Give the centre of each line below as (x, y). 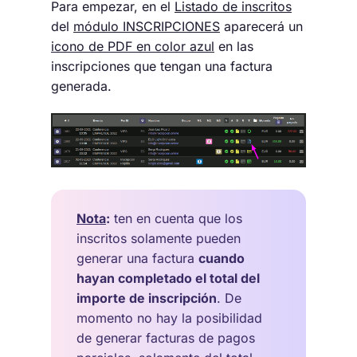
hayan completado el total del (168, 279)
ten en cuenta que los (176, 219)
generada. (81, 86)
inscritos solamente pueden (159, 239)
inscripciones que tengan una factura (162, 66)
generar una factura (137, 259)
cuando (222, 259)
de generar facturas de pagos (166, 338)
